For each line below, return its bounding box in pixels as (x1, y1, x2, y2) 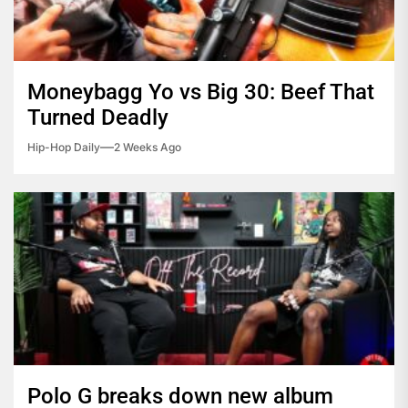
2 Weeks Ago (114, 140, 181, 155)
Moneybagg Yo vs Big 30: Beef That (27, 79, 374, 106)
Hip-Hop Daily (27, 140, 100, 155)
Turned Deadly (27, 105, 168, 131)
